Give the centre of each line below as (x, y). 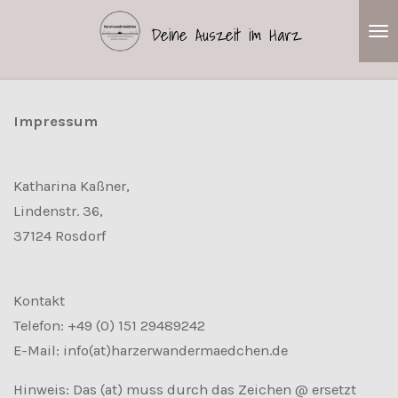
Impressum (56, 122)
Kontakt (39, 300)
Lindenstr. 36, (58, 211)
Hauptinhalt (49, 45)
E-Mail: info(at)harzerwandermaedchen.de (152, 350)
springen (39, 70)
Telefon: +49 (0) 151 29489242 (109, 325)
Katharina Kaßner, (72, 186)
